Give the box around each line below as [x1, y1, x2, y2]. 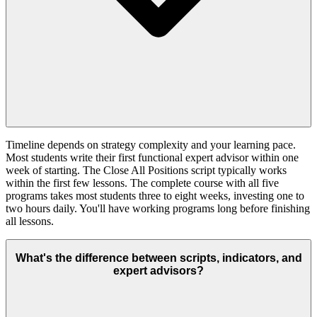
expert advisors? [113, 265, 204, 277]
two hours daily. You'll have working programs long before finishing [6, 202, 310, 214]
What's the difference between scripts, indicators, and [15, 252, 302, 265]
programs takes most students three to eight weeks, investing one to [6, 189, 304, 202]
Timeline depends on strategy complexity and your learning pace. [6, 138, 296, 151]
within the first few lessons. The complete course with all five [6, 176, 279, 189]
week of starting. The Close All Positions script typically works [6, 163, 287, 176]
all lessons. [6, 214, 54, 227]
